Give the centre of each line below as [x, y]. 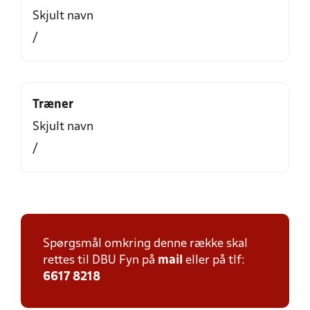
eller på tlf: [214, 261]
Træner [53, 105]
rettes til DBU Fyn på [100, 261]
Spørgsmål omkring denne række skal [145, 244]
